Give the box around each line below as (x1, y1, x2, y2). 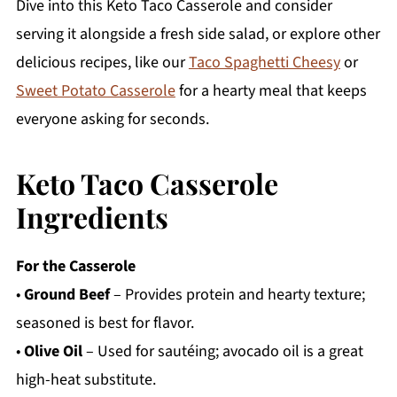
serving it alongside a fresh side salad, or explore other (15, 23, 380, 46)
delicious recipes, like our (15, 51, 189, 74)
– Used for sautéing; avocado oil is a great (82, 340, 363, 363)
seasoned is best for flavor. (15, 312, 194, 335)
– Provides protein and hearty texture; (109, 284, 365, 307)
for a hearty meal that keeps (175, 80, 367, 103)
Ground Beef (23, 284, 110, 307)
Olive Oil (23, 340, 82, 363)
